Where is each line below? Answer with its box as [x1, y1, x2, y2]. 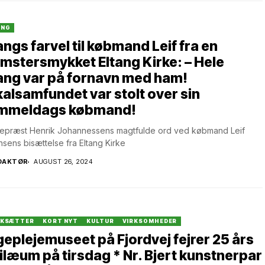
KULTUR [86, 217, 114, 224]
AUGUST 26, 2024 [34, 157, 93, 166]
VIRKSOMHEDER [122, 217, 177, 224]
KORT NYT [42, 217, 79, 224]
